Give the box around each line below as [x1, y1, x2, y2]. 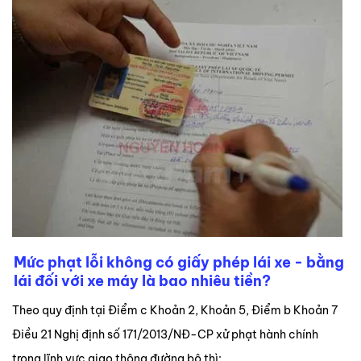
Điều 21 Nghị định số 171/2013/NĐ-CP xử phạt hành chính [12, 326, 318, 342]
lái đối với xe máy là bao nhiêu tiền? [14, 271, 271, 290]
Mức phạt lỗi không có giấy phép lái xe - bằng [14, 252, 344, 272]
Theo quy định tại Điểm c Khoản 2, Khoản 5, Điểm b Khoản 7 [12, 302, 338, 317]
